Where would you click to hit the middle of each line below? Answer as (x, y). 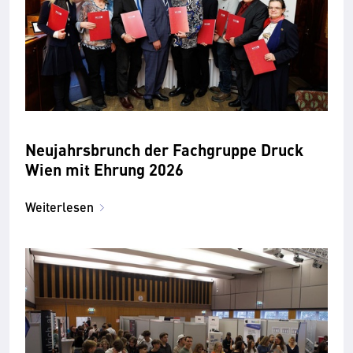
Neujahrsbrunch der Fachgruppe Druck (164, 149)
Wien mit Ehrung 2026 (104, 169)
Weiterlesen (59, 206)
